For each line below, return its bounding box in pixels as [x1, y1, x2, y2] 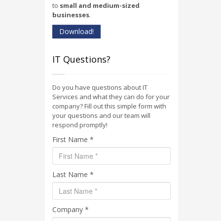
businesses [52, 10, 89, 19]
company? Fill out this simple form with [52, 101, 166, 110]
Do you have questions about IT [52, 82, 147, 92]
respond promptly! [52, 120, 108, 129]
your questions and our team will [52, 110, 150, 120]
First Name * [52, 134, 94, 144]
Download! [59, 26, 94, 36]
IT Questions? [52, 53, 110, 65]
